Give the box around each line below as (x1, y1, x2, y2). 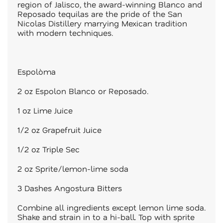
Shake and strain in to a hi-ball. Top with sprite (17, 212, 195, 222)
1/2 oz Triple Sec (17, 144, 80, 154)
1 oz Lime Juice (17, 105, 73, 115)
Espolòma (17, 66, 56, 77)
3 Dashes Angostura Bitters (17, 183, 122, 193)
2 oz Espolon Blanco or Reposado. (17, 86, 148, 96)
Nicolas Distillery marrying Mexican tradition (17, 18, 187, 28)
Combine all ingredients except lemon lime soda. (17, 202, 206, 213)
